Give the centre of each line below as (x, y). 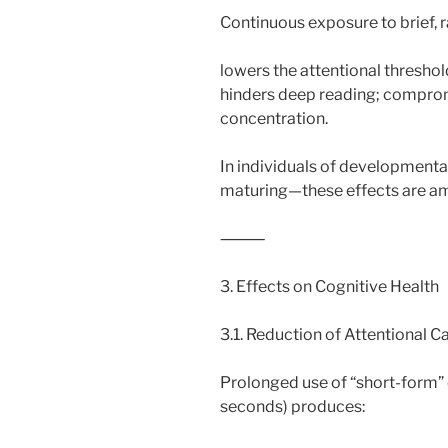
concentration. (274, 118)
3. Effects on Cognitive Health (329, 286)
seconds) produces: (292, 406)
